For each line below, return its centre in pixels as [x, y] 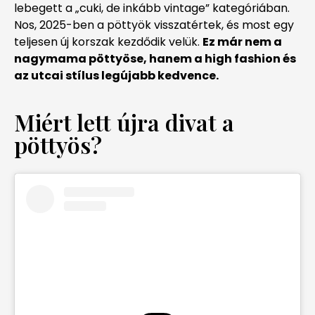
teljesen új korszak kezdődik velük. [108, 41]
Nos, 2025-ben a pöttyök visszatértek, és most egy [154, 25]
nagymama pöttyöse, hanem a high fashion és [155, 58]
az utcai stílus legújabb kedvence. [116, 75]
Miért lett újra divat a [124, 122]
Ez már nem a [242, 41]
